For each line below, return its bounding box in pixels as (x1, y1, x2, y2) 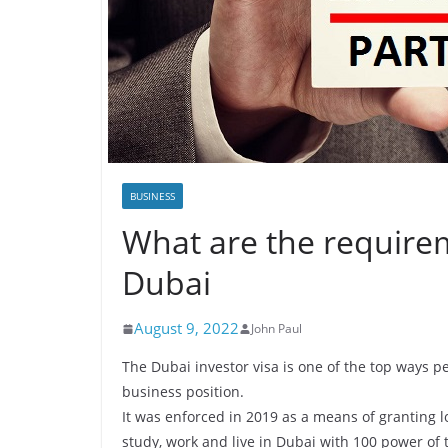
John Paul (251, 320, 302, 337)
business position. (122, 382, 244, 401)
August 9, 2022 (134, 318, 239, 338)
